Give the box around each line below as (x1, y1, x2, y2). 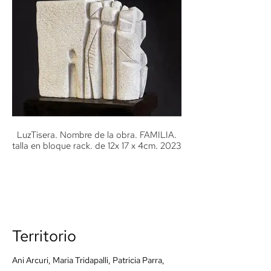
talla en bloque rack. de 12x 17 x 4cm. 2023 (12, 140, 181, 152)
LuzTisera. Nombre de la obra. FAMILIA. (17, 129, 177, 141)
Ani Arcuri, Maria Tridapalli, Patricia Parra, (12, 255, 165, 266)
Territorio (12, 226, 76, 246)
